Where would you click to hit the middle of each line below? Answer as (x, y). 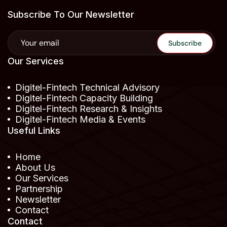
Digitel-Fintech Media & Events (80, 120)
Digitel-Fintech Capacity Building (84, 98)
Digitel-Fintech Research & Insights (89, 109)
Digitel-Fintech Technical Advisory (87, 88)
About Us (35, 168)
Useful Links (34, 131)
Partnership (39, 189)
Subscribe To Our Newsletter (71, 15)
